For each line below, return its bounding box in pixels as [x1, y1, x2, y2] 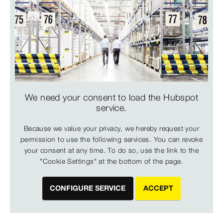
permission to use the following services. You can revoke [20, 135, 203, 144]
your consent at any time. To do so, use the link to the [24, 146, 199, 155]
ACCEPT [143, 184, 173, 193]
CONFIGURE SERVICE [50, 184, 126, 193]
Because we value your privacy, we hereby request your [23, 124, 200, 133]
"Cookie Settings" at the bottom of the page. [40, 157, 183, 166]
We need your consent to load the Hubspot [25, 92, 198, 104]
